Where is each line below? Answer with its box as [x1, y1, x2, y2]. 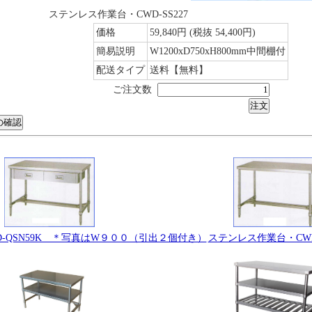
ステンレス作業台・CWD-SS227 [49, 9, 188, 19]
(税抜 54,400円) [189, 27, 256, 38]
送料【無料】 [150, 65, 208, 75]
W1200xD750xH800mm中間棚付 [150, 46, 286, 56]
